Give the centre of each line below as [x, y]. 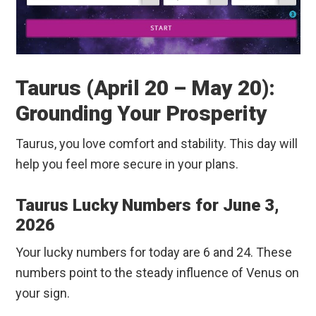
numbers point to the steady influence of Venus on [158, 273]
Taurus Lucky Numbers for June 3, [148, 206]
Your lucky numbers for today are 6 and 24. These [154, 253]
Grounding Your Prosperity [142, 114]
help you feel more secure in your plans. [127, 164]
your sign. [43, 293]
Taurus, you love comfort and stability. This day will [157, 144]
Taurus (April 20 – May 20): [146, 88]
